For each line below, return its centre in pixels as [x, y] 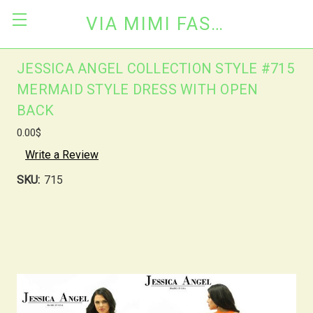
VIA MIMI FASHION [217, 24]
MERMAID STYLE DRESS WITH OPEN [138, 89]
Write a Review [62, 154]
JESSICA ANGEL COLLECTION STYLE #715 [155, 68]
